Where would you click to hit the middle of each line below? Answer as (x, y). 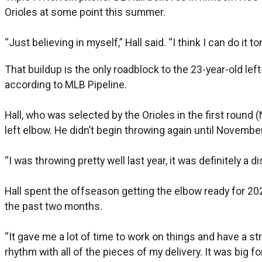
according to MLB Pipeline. (66, 84)
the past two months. (54, 206)
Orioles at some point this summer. (85, 12)
